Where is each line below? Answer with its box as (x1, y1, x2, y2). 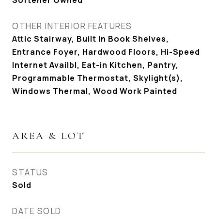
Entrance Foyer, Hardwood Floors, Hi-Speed (12, 46, 200, 57)
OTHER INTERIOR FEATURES (12, 20, 132, 31)
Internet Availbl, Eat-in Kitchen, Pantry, (12, 60, 179, 70)
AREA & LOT (12, 130, 85, 142)
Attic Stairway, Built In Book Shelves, (12, 33, 169, 44)
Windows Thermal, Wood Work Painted (12, 86, 177, 96)
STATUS (12, 167, 48, 178)
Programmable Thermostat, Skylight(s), (12, 73, 183, 83)
